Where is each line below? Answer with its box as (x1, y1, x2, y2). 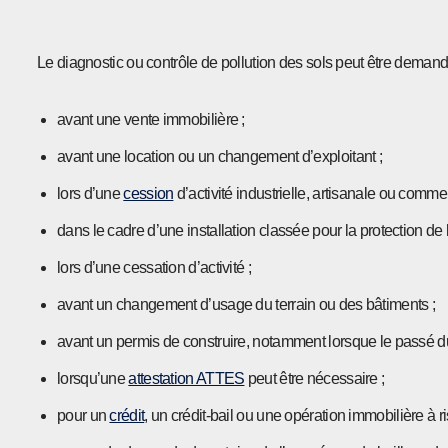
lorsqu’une (57, 370, 129, 388)
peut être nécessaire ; (244, 370, 385, 388)
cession (123, 185, 174, 203)
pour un (57, 407, 110, 425)
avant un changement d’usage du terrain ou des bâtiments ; (57, 296, 436, 314)
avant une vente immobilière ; (57, 111, 245, 129)
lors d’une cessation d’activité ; (57, 259, 251, 277)
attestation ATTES (128, 370, 245, 388)
